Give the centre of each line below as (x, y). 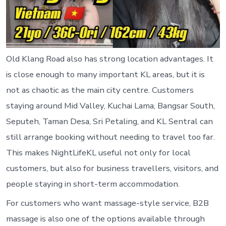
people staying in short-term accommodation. (93, 184)
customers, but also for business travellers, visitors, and (112, 168)
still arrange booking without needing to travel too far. (110, 137)
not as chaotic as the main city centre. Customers (100, 90)
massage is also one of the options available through (105, 218)
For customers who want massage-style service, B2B (107, 203)
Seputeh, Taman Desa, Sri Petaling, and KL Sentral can (109, 122)
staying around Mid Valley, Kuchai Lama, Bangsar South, (110, 106)
